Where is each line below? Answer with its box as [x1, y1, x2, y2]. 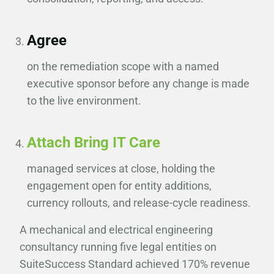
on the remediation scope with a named [26, 60, 219, 73]
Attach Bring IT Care [26, 134, 160, 151]
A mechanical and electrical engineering [20, 223, 213, 236]
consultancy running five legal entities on [20, 240, 217, 253]
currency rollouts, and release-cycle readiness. [26, 196, 251, 209]
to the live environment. [26, 94, 141, 107]
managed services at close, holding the [26, 162, 215, 175]
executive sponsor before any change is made [26, 77, 250, 90]
